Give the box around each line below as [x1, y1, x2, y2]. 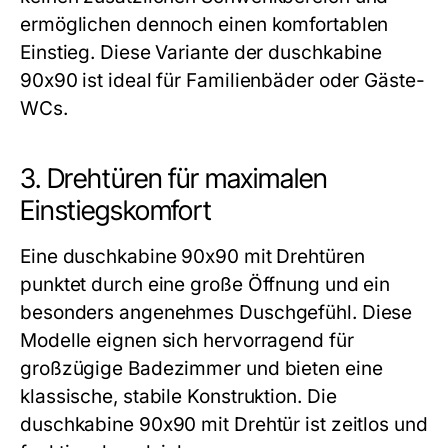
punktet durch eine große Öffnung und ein [20, 273, 391, 296]
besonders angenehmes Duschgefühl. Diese [20, 301, 413, 324]
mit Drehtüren [238, 245, 365, 268]
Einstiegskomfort [20, 194, 212, 227]
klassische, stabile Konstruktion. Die [20, 385, 337, 408]
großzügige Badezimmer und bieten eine [20, 357, 383, 380]
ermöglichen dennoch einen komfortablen [20, 13, 389, 36]
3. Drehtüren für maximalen [20, 162, 328, 195]
